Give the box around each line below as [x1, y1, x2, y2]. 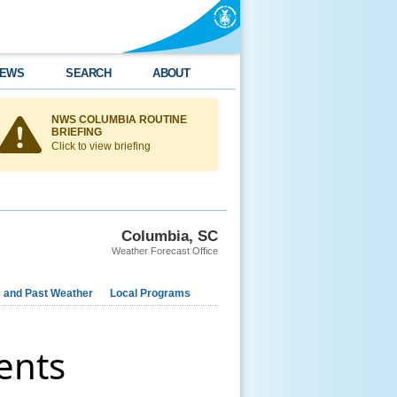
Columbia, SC [121, 227, 218, 245]
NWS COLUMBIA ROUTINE [51, 113, 187, 126]
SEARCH [66, 66, 112, 80]
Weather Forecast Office [112, 245, 218, 256]
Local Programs [110, 287, 191, 300]
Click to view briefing [51, 139, 151, 152]
